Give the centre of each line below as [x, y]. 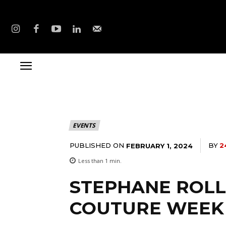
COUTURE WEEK [147, 208]
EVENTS [84, 126]
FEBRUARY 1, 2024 [159, 146]
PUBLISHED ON [97, 146]
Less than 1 [93, 161]
